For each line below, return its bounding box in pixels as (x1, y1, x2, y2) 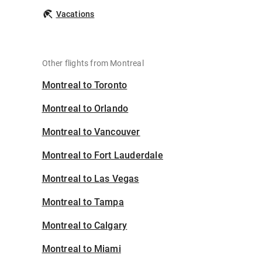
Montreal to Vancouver (42, 126, 140, 138)
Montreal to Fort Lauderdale (42, 150, 163, 161)
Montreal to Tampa (42, 196, 124, 208)
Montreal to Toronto (42, 80, 127, 91)
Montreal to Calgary (42, 220, 127, 232)
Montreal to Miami (42, 243, 121, 255)
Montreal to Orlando (42, 103, 129, 115)
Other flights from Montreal (42, 58, 144, 68)
